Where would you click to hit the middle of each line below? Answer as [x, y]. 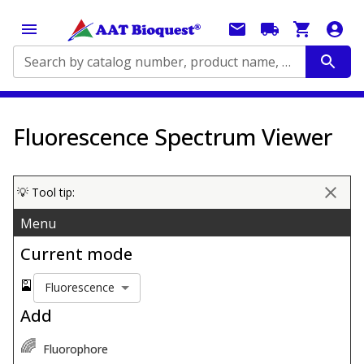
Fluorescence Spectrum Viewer [173, 136]
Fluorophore [76, 349]
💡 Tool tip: [46, 192]
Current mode [76, 253]
